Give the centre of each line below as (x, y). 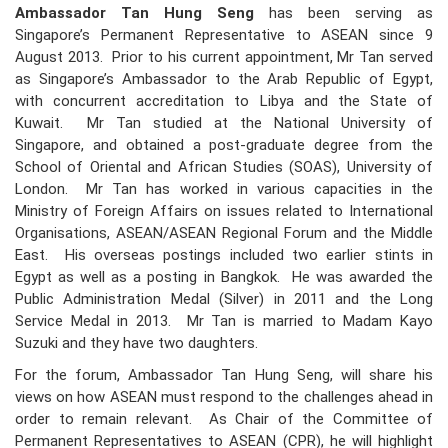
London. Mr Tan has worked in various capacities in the (224, 189)
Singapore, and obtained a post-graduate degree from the (224, 145)
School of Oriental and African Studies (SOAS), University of (224, 167)
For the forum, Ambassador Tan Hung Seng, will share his (224, 375)
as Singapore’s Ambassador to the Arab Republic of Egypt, (224, 79)
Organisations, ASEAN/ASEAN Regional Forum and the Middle (224, 233)
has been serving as (343, 13)
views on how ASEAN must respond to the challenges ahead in (224, 397)
